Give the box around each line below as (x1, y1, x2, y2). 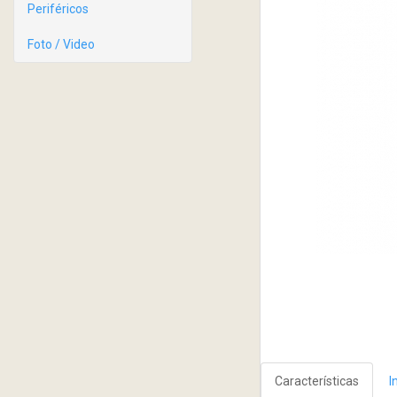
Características (274, 374, 359, 389)
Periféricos (27, 2, 89, 16)
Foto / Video (27, 37, 95, 51)
